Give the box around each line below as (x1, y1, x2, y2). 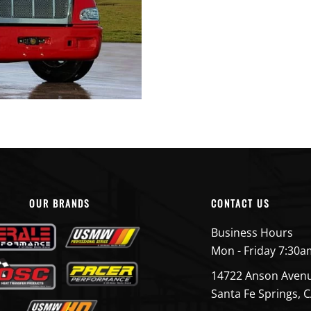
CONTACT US (211, 195, 270, 210)
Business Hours (211, 224, 293, 240)
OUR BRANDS (29, 195, 90, 210)
